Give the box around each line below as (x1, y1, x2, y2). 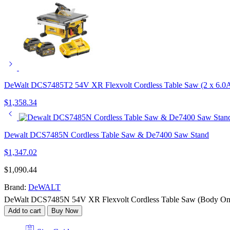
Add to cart (8, 206, 41, 215)
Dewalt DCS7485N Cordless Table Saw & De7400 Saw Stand (4, 130, 209, 139)
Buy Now (51, 206, 78, 215)
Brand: (4, 182, 26, 191)
